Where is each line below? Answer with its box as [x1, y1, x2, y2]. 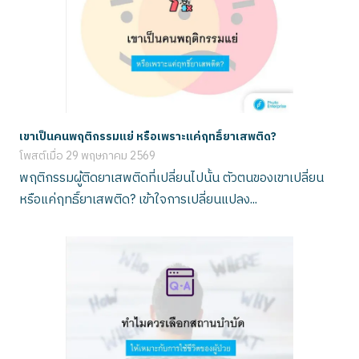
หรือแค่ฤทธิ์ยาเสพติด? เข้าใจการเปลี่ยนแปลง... [19, 188, 257, 211]
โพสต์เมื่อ [19, 146, 63, 165]
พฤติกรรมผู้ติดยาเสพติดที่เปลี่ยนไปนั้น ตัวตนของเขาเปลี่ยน [19, 167, 324, 189]
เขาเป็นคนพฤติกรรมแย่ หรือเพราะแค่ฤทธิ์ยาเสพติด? [19, 127, 276, 146]
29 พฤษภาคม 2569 [66, 146, 155, 165]
